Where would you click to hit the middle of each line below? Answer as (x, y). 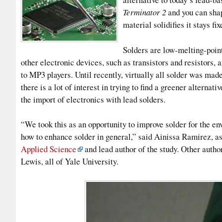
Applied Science (49, 149)
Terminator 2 (144, 12)
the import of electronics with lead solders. (93, 99)
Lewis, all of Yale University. (70, 162)
